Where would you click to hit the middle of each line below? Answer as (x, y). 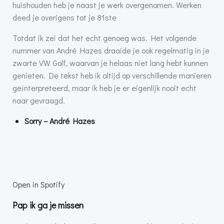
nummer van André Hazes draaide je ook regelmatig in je (111, 50)
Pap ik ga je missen (48, 205)
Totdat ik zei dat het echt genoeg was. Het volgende (104, 38)
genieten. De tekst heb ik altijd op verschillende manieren (112, 75)
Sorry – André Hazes (60, 121)
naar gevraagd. (39, 100)
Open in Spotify (38, 184)
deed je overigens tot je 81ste (64, 17)
